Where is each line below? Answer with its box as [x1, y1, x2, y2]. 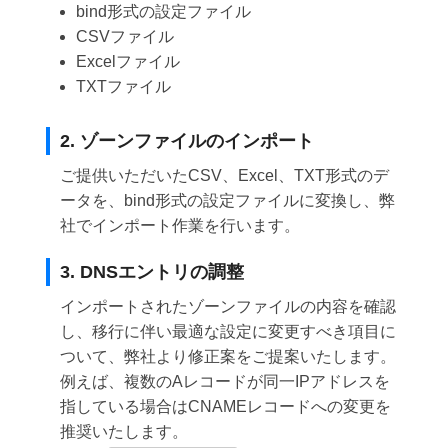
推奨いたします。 [60, 423, 189, 441]
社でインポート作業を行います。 [60, 217, 301, 235]
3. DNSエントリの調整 [60, 262, 245, 283]
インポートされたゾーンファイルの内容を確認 [60, 298, 397, 316]
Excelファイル [76, 53, 181, 71]
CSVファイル [76, 28, 175, 46]
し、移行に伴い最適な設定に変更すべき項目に [60, 323, 397, 341]
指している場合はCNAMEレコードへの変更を [60, 398, 392, 416]
